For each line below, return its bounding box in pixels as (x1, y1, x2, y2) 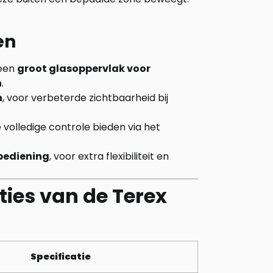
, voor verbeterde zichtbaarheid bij (2, 91, 168, 105)
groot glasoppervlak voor (17, 62, 151, 76)
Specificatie (30, 250, 91, 263)
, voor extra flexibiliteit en (49, 149, 169, 163)
